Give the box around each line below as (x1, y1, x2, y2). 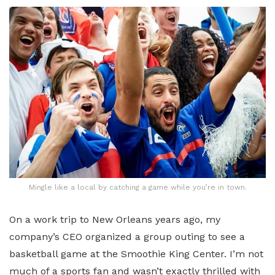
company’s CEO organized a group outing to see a (9, 231, 245, 243)
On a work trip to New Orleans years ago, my (9, 214, 220, 226)
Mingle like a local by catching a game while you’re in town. (28, 183, 247, 192)
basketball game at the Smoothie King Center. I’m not (9, 248, 263, 260)
